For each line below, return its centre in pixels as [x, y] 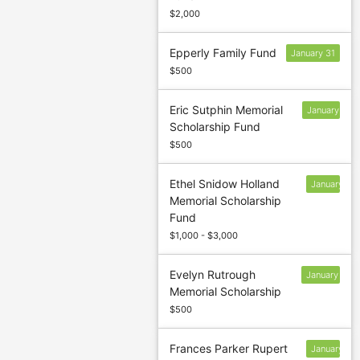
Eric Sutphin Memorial [227, 110]
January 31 [313, 53]
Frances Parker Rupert [229, 349]
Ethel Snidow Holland [225, 184]
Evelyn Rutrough [213, 275]
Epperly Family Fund [223, 53]
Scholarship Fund [215, 127]
